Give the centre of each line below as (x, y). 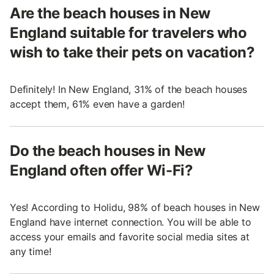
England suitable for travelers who (128, 32)
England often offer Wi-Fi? (102, 170)
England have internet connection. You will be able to (131, 222)
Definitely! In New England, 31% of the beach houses (129, 89)
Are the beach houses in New (110, 13)
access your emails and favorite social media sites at (130, 236)
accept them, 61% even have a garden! (97, 104)
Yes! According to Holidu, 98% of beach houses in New (135, 207)
